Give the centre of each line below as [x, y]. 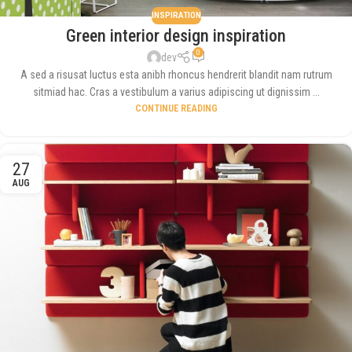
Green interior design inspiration [176, 36]
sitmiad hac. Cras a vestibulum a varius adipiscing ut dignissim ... [176, 92]
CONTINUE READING [176, 108]
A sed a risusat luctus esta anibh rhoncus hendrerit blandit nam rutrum [176, 75]
